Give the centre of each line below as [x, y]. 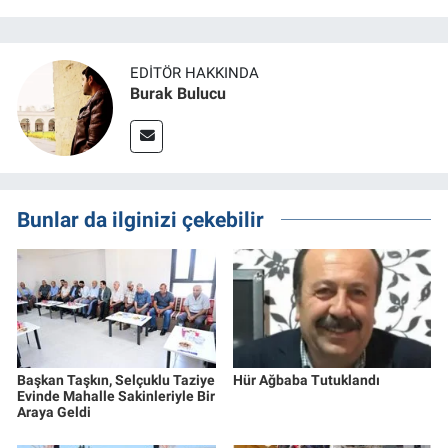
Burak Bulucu [178, 94]
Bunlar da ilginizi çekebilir [140, 219]
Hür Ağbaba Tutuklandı [306, 379]
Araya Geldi [54, 411]
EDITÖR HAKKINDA [194, 73]
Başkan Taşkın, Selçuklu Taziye [116, 379]
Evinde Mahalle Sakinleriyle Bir [116, 395]
